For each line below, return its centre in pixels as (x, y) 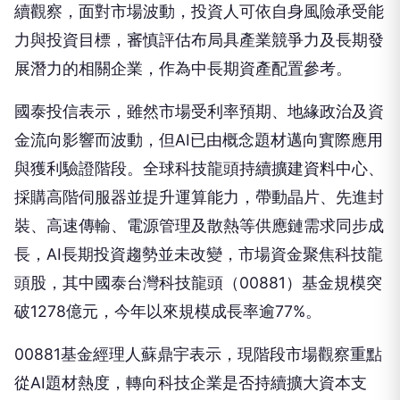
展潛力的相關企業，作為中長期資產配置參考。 (183, 39)
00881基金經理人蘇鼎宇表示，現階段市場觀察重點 (198, 325)
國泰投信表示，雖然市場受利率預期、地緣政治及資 (199, 82)
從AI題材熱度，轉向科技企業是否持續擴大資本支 (191, 354)
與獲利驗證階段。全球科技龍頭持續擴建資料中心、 (199, 139)
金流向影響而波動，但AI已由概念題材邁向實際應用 (199, 111)
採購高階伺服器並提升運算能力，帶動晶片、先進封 (199, 168)
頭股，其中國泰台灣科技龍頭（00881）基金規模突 (198, 254)
